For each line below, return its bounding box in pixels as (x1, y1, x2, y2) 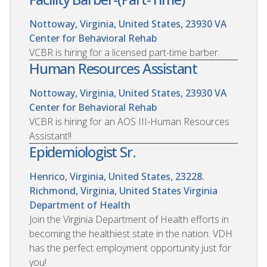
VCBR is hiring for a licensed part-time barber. (29, 45, 220, 59)
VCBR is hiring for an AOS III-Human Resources (29, 114, 229, 128)
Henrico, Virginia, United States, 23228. (29, 169, 204, 183)
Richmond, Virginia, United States (29, 184, 181, 197)
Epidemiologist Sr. (29, 141, 136, 162)
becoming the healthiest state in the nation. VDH (29, 226, 232, 240)
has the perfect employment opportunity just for (29, 241, 231, 254)
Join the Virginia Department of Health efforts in (29, 212, 229, 226)
